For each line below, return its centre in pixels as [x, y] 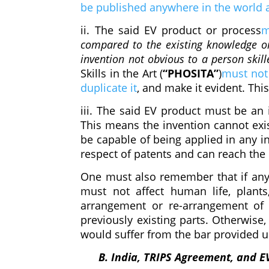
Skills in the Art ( [122, 74]
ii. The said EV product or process [171, 30]
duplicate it [109, 88]
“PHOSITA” [191, 74]
